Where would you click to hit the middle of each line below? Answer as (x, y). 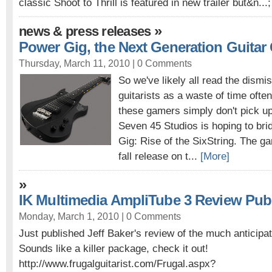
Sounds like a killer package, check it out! (114, 248)
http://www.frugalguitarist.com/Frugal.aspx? (117, 263)
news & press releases (85, 31)
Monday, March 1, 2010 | (73, 216)
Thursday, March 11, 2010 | (78, 63)
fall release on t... (159, 156)
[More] (215, 156)
